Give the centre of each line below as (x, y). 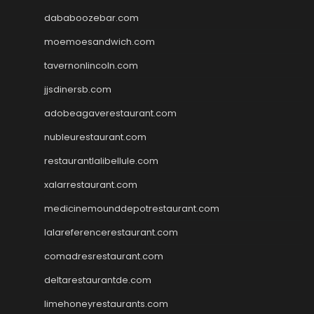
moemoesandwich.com (100, 41)
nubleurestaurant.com (95, 137)
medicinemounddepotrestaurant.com (132, 208)
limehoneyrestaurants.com (106, 303)
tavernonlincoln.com (91, 65)
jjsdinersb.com (78, 89)
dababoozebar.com (91, 18)
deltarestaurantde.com (98, 280)
